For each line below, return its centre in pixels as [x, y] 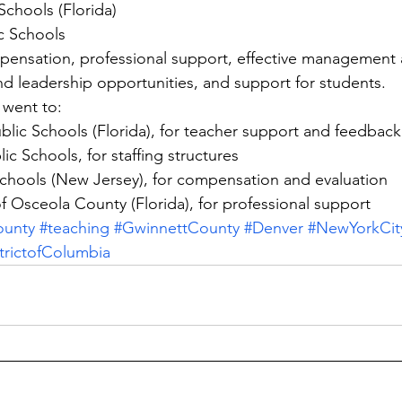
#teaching [74, 228]
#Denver [274, 228]
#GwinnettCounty [177, 228]
